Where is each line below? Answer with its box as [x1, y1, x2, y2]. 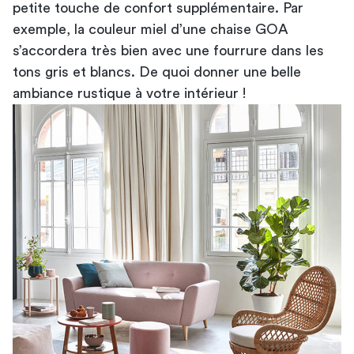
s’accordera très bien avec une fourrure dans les [13, 43, 324, 58]
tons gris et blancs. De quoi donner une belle [13, 64, 301, 79]
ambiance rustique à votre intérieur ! [13, 85, 247, 100]
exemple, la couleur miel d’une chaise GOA [13, 21, 288, 36]
